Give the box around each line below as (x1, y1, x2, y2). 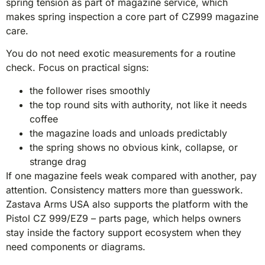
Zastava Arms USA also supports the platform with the (6, 198, 248, 210)
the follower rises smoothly (30, 84, 150, 96)
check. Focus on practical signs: (6, 62, 149, 74)
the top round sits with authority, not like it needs (30, 98, 247, 111)
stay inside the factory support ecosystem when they (6, 226, 241, 238)
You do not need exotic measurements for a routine (6, 47, 235, 60)
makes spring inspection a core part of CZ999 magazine (6, 10, 258, 22)
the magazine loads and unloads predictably (30, 127, 227, 139)
